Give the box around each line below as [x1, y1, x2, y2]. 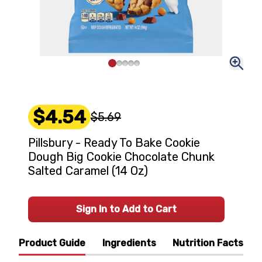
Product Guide [19, 237, 85, 249]
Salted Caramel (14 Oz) [28, 164, 148, 178]
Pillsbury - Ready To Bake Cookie [28, 136, 200, 150]
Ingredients [102, 237, 156, 249]
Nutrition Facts [173, 237, 243, 249]
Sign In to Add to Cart [76, 204, 177, 215]
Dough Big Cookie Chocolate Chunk [28, 150, 215, 164]
